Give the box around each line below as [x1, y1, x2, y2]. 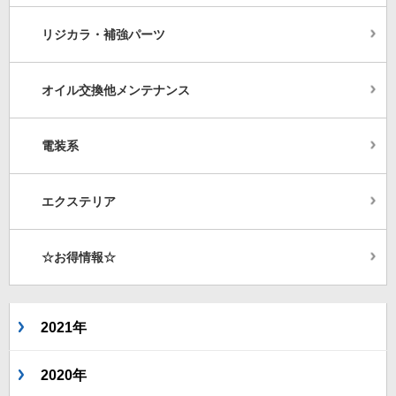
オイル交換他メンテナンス [42, 83, 190, 98]
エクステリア [42, 194, 116, 209]
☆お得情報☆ [42, 250, 116, 265]
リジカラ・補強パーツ [42, 27, 165, 42]
